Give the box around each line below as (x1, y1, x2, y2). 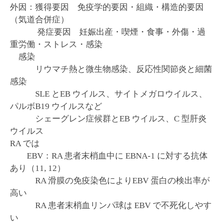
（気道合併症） (10, 15, 69, 25)
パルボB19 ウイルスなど (10, 102, 102, 111)
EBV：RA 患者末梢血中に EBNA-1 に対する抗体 (10, 151, 208, 161)
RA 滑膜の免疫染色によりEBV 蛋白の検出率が (10, 176, 210, 186)
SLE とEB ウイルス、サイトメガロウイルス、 (10, 89, 207, 99)
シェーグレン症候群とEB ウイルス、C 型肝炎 (10, 114, 207, 124)
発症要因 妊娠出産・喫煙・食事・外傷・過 (10, 27, 206, 37)
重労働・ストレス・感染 (10, 40, 103, 50)
